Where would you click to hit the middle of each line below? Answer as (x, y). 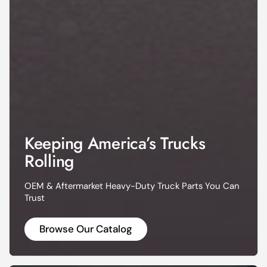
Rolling (49, 162)
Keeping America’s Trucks (115, 144)
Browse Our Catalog (86, 229)
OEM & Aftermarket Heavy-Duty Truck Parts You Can (132, 186)
